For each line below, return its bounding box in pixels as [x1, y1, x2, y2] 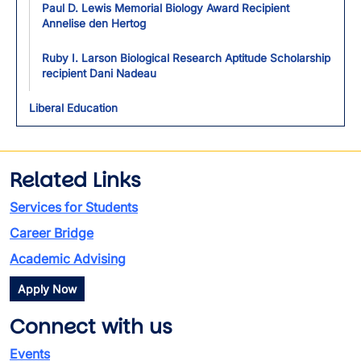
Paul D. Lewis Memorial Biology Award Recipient [42, 2, 289, 15]
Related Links [10, 166, 141, 194]
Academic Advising [10, 251, 126, 267]
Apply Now [18, 282, 77, 296]
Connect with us [10, 313, 172, 341]
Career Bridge [10, 225, 93, 241]
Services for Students [10, 199, 138, 215]
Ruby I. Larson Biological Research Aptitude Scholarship [42, 52, 330, 64]
